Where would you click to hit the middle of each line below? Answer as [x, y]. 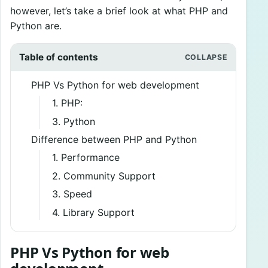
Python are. [36, 25]
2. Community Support [105, 176]
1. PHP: [67, 103]
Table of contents [58, 57]
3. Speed [72, 194]
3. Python [73, 121]
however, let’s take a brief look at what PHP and [119, 10]
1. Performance [86, 158]
